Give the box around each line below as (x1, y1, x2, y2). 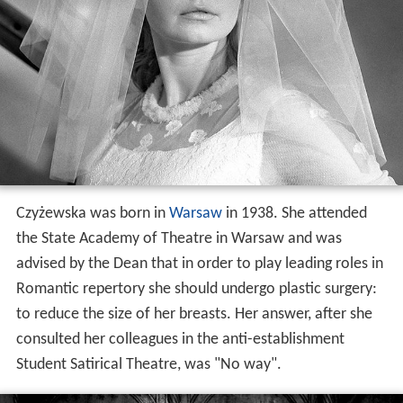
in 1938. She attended (221, 204, 367, 222)
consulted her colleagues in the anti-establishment (15, 330, 345, 348)
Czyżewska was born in (15, 204, 169, 222)
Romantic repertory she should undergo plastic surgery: (15, 280, 377, 298)
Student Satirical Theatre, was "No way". (15, 355, 282, 373)
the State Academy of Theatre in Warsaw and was (15, 229, 342, 247)
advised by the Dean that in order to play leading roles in (15, 255, 383, 273)
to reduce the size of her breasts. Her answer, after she (15, 305, 372, 323)
